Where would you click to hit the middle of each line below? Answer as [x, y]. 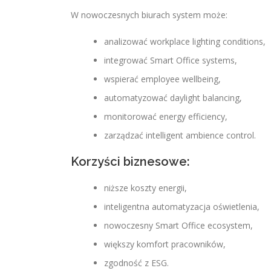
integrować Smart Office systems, [171, 60]
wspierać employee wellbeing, [162, 79]
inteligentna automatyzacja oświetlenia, [182, 207]
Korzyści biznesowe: [130, 162]
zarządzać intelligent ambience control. [180, 135]
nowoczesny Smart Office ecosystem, [178, 225]
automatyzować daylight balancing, [173, 98]
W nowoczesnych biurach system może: [149, 15]
